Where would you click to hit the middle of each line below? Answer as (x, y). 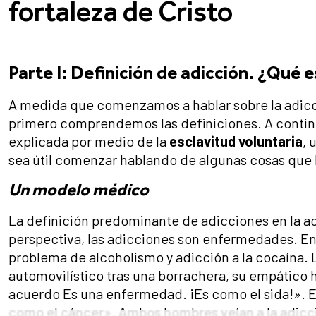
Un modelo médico (79, 190)
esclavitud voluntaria (236, 141)
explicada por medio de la (89, 141)
